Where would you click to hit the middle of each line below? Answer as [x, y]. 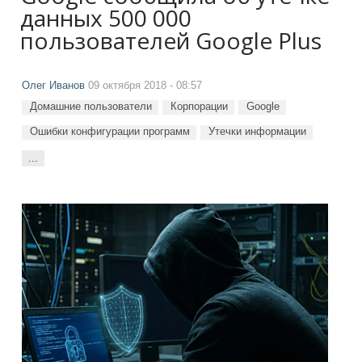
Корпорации [199, 106]
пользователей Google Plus [171, 40]
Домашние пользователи [91, 106]
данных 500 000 [106, 18]
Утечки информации [257, 131]
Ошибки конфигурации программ [110, 131]
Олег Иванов [53, 86]
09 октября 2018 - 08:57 [143, 86]
